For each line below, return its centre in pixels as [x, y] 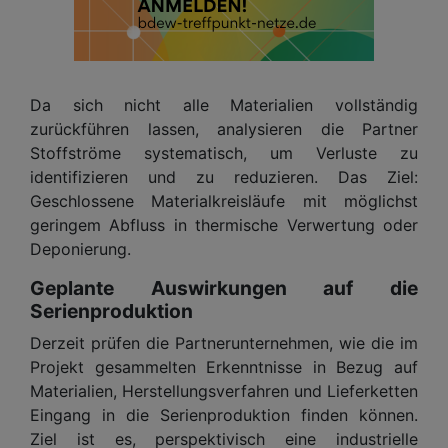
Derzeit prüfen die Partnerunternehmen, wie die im [224, 342]
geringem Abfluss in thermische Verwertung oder [224, 224]
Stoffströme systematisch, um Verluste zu [224, 152]
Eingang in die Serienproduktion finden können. [224, 414]
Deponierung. [80, 248]
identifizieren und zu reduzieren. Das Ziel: [224, 176]
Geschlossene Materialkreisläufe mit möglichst [224, 200]
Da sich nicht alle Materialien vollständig [224, 104]
